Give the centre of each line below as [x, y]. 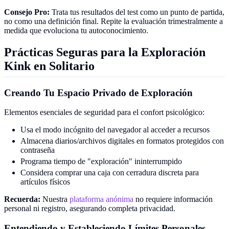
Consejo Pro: [27, 12]
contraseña [38, 150]
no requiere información [173, 199]
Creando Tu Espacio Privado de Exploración [98, 93]
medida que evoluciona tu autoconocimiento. [76, 30]
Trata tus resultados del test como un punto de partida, [137, 12]
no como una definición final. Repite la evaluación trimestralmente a [113, 21]
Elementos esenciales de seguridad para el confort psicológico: [104, 112]
